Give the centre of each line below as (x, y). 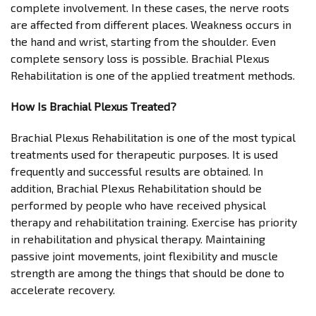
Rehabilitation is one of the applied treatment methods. (153, 75)
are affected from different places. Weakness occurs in (151, 24)
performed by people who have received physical (138, 205)
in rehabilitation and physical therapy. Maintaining (138, 239)
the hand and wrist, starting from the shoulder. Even (143, 41)
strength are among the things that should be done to (147, 273)
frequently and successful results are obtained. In (137, 171)
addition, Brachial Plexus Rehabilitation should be (136, 188)
